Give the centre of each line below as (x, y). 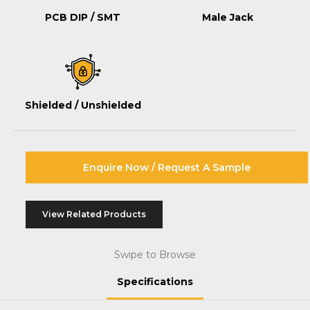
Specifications (155, 282)
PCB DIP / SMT (83, 17)
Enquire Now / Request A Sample (167, 167)
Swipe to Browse (155, 255)
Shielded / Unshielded (83, 105)
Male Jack (227, 17)
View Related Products (94, 214)
